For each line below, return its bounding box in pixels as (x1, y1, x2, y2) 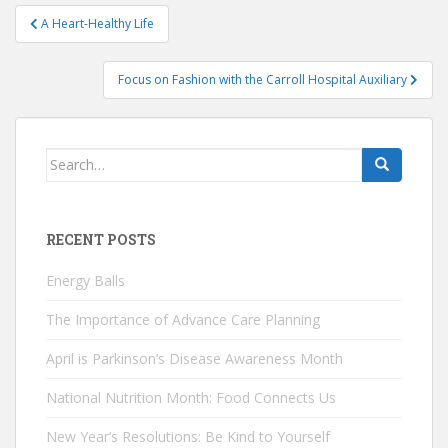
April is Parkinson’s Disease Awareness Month (46, 348, 343, 368)
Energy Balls (46, 270, 125, 290)
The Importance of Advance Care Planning (46, 309, 320, 329)
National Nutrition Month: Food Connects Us (46, 387, 336, 407)
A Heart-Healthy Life (41, 14, 154, 32)
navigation (14, 26, 147, 59)
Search (45, 148, 94, 168)
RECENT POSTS (46, 229, 156, 249)
